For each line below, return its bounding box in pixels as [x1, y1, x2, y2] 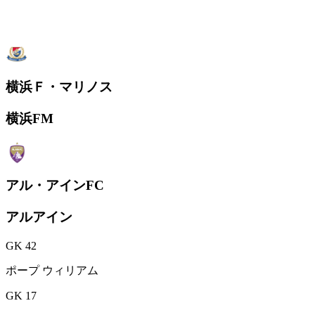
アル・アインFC [6, 178, 104, 193]
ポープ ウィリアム [6, 264, 98, 276]
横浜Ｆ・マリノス [6, 79, 112, 95]
